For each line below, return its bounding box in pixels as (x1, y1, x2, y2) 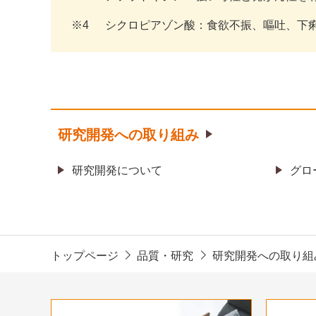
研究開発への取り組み (58, 126, 199, 142)
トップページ (51, 250, 119, 262)
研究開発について (72, 164, 162, 177)
